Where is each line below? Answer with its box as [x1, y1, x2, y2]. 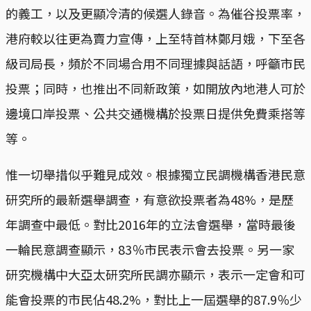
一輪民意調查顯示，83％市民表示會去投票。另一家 [6, 239, 294, 258]
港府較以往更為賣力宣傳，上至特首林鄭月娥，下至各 [6, 28, 305, 47]
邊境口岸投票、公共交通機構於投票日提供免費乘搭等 [6, 103, 305, 122]
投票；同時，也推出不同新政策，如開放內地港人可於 [6, 78, 305, 97]
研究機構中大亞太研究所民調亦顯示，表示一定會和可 [6, 264, 305, 283]
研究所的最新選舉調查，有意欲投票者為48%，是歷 [6, 190, 294, 208]
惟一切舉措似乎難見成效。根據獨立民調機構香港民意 [6, 165, 305, 183]
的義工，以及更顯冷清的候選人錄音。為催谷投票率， [6, 3, 305, 22]
